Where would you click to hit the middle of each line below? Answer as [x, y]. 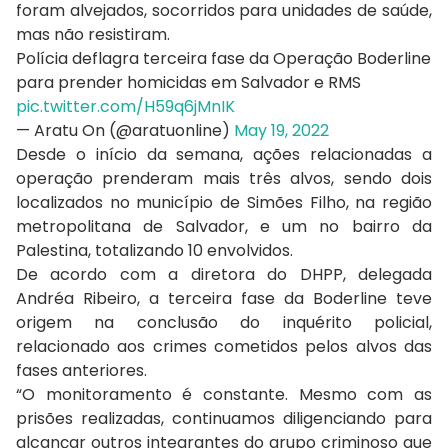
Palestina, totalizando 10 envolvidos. [154, 251]
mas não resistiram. [95, 35]
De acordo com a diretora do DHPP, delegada [224, 275]
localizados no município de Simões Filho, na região [224, 203]
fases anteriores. [81, 371]
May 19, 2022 [281, 131]
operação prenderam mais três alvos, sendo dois [224, 179]
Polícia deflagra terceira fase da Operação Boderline [223, 59]
